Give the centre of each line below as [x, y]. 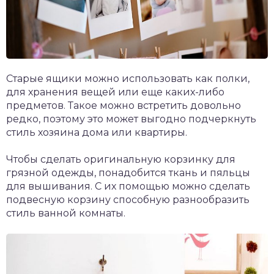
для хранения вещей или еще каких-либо [115, 92]
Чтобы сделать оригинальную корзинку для [121, 159]
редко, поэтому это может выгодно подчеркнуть [131, 119]
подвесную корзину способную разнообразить [128, 199]
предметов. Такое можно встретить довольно [124, 105]
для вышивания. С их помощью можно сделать [128, 186]
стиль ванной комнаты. [66, 213]
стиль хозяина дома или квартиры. [97, 132]
